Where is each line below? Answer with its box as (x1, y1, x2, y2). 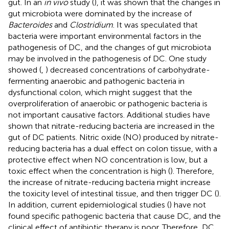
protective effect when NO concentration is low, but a (8, 154, 208, 165)
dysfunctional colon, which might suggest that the (8, 87, 192, 97)
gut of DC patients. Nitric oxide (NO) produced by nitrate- (8, 132, 219, 142)
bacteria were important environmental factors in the (8, 31, 201, 41)
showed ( (8, 64, 41, 75)
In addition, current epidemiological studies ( (8, 199, 169, 210)
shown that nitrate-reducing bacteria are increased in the (8, 121, 215, 131)
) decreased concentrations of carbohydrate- (45, 64, 210, 75)
